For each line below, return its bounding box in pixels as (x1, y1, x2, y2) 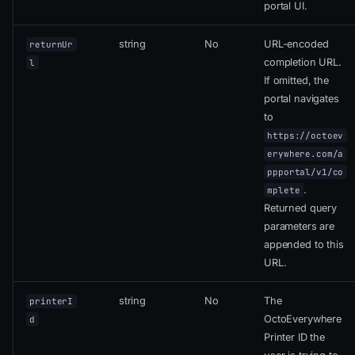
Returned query (264, 202, 337, 215)
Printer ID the (264, 331, 325, 344)
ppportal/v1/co (267, 166, 344, 178)
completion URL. (264, 56, 342, 69)
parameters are (264, 220, 334, 233)
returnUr (29, 39, 74, 51)
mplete (267, 185, 300, 197)
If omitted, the (264, 74, 329, 87)
